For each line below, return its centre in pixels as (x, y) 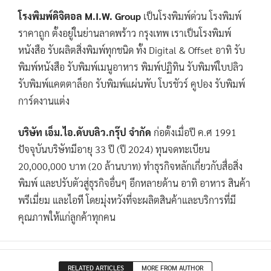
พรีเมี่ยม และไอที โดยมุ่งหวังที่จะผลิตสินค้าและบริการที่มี (127, 200)
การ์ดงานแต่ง (44, 101)
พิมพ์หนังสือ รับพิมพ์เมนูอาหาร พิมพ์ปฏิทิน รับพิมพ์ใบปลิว (131, 67)
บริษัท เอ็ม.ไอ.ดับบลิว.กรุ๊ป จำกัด (85, 132)
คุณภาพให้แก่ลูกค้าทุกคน (67, 217)
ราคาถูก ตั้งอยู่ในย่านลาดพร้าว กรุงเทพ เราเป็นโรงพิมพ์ (125, 33)
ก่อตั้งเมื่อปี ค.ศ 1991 (194, 132)
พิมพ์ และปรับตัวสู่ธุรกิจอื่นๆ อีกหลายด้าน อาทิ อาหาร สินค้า (134, 183)
